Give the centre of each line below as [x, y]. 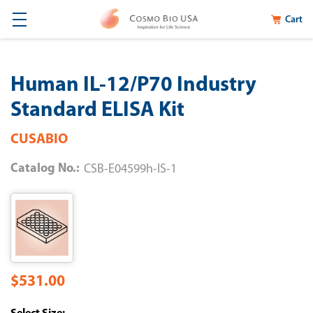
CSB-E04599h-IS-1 [130, 169]
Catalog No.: [45, 169]
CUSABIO [39, 140]
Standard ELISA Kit [97, 111]
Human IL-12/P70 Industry [133, 86]
